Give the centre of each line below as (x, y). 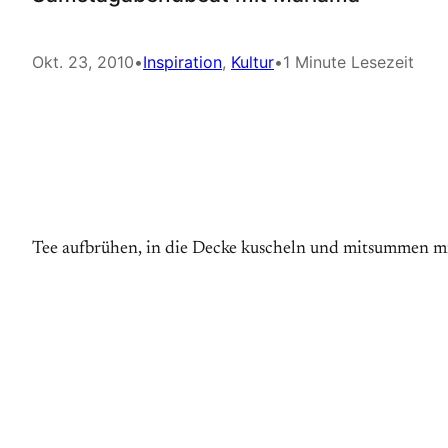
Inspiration (182, 62)
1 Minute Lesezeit (348, 62)
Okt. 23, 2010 (83, 62)
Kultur (252, 62)
